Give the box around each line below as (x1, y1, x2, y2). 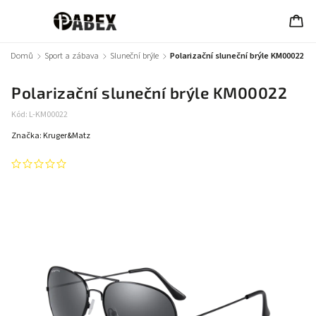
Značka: (11, 130, 43, 142)
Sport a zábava (44, 49, 99, 62)
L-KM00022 (29, 109, 68, 121)
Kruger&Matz (43, 130, 90, 142)
